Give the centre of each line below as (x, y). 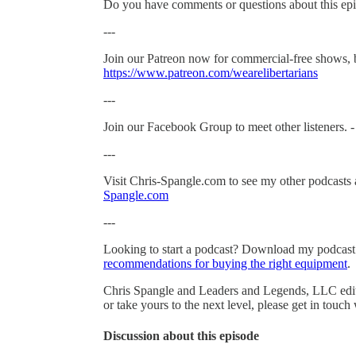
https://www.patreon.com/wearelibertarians (211, 72)
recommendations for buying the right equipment (225, 263)
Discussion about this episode (181, 336)
